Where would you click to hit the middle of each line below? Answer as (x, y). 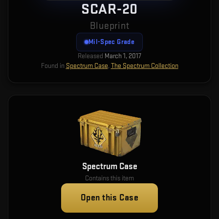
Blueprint (109, 26)
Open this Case (109, 198)
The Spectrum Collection (144, 66)
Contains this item (109, 178)
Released (90, 56)
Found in (53, 66)
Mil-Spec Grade (111, 42)
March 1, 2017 (123, 56)
